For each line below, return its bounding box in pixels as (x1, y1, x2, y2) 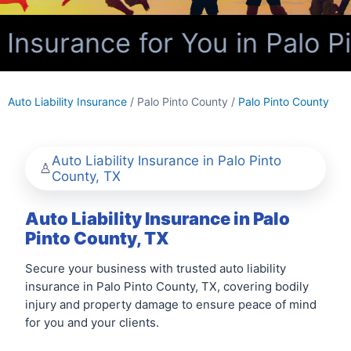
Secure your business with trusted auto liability (25, 261, 286, 276)
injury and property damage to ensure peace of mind (25, 297, 317, 312)
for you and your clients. (25, 315, 159, 330)
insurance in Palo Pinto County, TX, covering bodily (25, 279, 309, 294)
